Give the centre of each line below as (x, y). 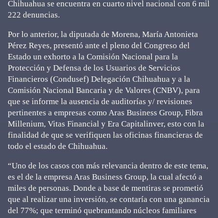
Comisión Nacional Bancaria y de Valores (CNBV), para (104, 90)
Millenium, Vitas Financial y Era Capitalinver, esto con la (106, 124)
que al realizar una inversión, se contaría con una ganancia (109, 199)
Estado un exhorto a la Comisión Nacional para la (93, 57)
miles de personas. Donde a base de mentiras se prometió (106, 188)
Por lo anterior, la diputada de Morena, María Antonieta (103, 34)
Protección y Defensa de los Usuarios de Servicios (94, 68)
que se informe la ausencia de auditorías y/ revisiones (100, 101)
